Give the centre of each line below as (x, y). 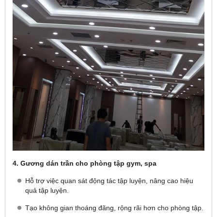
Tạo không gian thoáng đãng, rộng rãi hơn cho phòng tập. (114, 208)
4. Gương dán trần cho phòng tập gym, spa (85, 163)
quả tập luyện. (47, 190)
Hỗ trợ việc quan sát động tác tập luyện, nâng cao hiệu (109, 181)
